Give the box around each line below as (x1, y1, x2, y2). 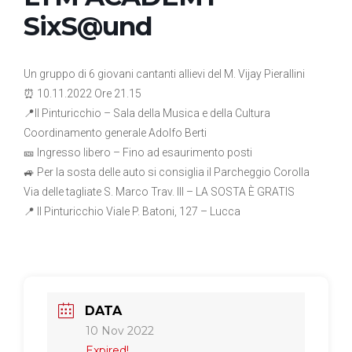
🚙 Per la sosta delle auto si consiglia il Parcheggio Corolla (24, 166, 310, 179)
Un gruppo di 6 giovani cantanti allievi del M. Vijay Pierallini (24, 68, 305, 81)
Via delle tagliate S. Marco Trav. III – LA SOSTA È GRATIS (24, 185, 295, 199)
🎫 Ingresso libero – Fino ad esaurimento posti (24, 146, 252, 159)
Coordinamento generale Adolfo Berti (24, 126, 207, 140)
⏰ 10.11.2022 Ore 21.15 (24, 87, 141, 101)
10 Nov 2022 (86, 324, 154, 339)
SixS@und (24, 10, 152, 42)
